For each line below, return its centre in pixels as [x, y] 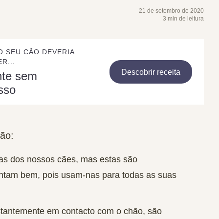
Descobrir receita [151, 72]
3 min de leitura [184, 19]
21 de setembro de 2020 [172, 11]
